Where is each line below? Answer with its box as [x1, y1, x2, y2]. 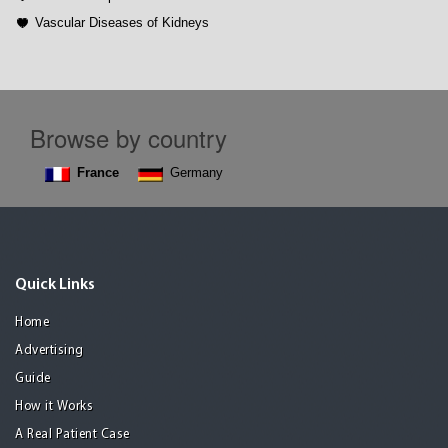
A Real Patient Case [15, 428, 130, 442]
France [77, 165, 119, 181]
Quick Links [15, 277, 95, 294]
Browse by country [30, 120, 227, 156]
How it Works [15, 400, 93, 414]
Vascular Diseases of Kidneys [35, 15, 209, 31]
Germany [170, 165, 223, 181]
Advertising [15, 344, 84, 358]
